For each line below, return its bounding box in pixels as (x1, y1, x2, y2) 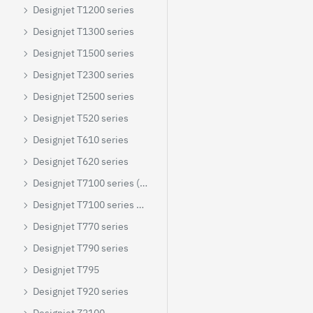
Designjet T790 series (33, 242, 129, 254)
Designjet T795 (33, 263, 99, 276)
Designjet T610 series (33, 133, 129, 146)
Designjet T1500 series (33, 47, 134, 59)
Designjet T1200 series (33, 3, 134, 16)
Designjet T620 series (33, 155, 129, 168)
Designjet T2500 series (33, 90, 134, 103)
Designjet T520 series (33, 112, 129, 124)
